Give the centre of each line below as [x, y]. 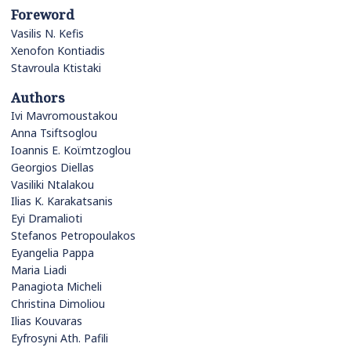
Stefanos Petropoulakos [73, 235]
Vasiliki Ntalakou [52, 184]
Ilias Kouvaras [47, 320]
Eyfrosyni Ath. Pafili [60, 338]
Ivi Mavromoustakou [64, 116]
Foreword [43, 15]
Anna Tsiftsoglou [54, 133]
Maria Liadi [39, 270]
